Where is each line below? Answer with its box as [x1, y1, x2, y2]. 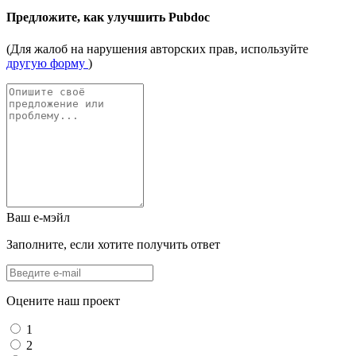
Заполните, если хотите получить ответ [6, 237, 220, 251]
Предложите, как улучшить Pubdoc [6, 10, 210, 25]
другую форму [6, 56, 88, 70]
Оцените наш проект [6, 293, 120, 308]
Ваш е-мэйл [6, 210, 70, 224]
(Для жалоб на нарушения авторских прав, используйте [6, 41, 308, 56]
